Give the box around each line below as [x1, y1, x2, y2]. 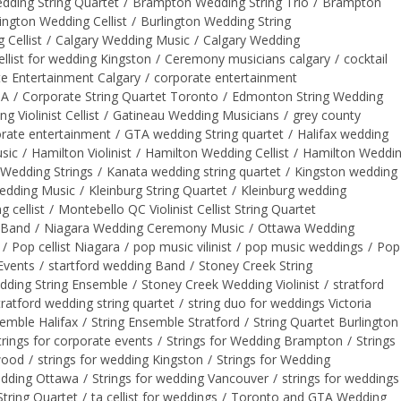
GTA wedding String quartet [124, 124, 284, 142]
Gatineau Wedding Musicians [113, 106, 279, 124]
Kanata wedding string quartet [107, 162, 281, 180]
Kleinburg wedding [241, 181, 346, 199]
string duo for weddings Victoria [188, 294, 371, 311]
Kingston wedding [294, 162, 397, 180]
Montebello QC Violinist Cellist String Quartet [58, 200, 316, 218]
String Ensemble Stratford [91, 312, 240, 330]
